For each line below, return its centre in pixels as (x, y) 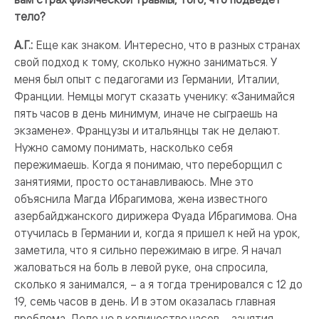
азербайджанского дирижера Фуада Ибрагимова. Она (156, 216)
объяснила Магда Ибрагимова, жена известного (141, 199)
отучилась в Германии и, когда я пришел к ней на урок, (157, 233)
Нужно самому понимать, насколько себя (124, 147)
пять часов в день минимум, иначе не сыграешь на (146, 113)
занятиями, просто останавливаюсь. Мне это (134, 182)
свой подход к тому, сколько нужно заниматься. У (146, 62)
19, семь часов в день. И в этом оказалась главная (145, 301)
